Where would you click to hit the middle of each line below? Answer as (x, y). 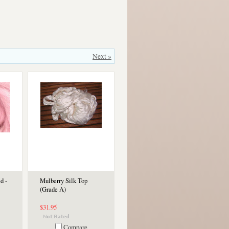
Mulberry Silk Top (64, 181)
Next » (102, 56)
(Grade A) (53, 189)
